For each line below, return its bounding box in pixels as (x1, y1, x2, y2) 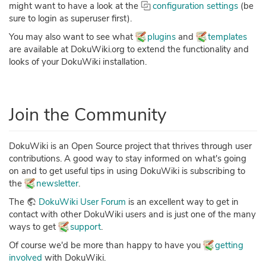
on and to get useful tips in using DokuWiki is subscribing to (9, 165, 245, 178)
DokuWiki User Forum (39, 196, 126, 208)
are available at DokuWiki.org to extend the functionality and (9, 43, 249, 56)
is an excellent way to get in (126, 196, 239, 208)
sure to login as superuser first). (9, 12, 132, 25)
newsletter (36, 178, 78, 190)
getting (215, 239, 243, 252)
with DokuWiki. (42, 252, 106, 264)
